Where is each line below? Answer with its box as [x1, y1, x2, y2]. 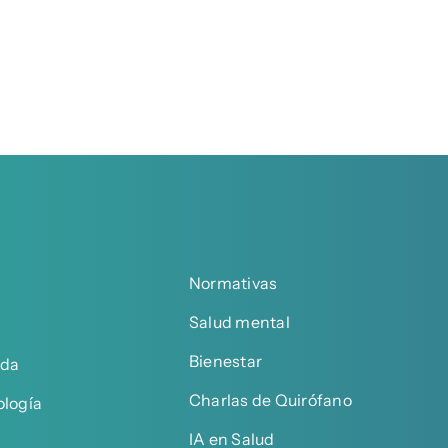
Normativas [189, 272, 278, 293]
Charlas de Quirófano [189, 389, 352, 410]
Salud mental [189, 311, 290, 332]
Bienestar [189, 350, 263, 371]
